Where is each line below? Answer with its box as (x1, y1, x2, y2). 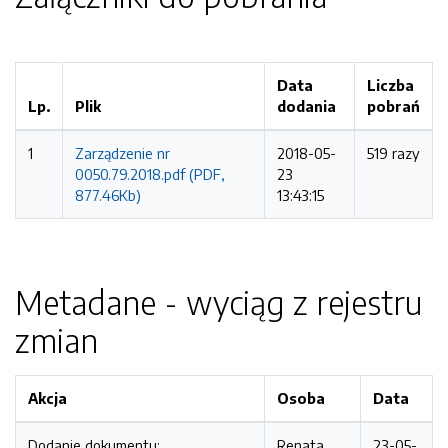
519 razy (367, 144, 420, 162)
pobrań (367, 97, 420, 115)
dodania (277, 97, 336, 115)
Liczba (367, 76, 414, 94)
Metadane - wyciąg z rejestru (15, 282, 422, 322)
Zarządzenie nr (75, 144, 170, 162)
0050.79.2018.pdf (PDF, (75, 165, 225, 183)
